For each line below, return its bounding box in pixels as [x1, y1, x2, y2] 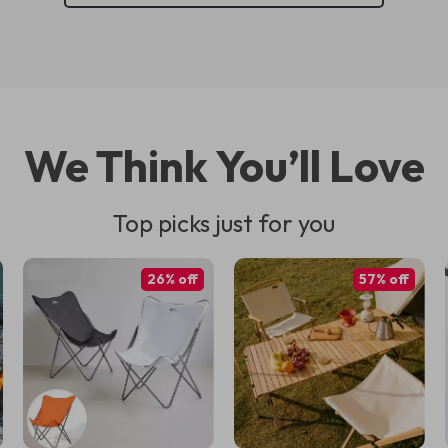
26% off [146, 270, 198, 288]
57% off [358, 270, 409, 288]
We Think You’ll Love [23, 138, 425, 193]
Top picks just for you [113, 208, 335, 238]
